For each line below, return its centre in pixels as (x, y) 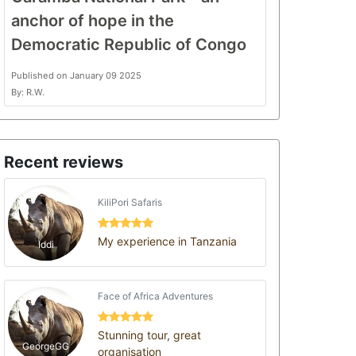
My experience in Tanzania (168, 241)
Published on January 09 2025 (76, 75)
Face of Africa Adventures (156, 296)
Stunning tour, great (150, 335)
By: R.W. (28, 92)
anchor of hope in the (93, 21)
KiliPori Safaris (130, 202)
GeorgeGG (46, 346)
